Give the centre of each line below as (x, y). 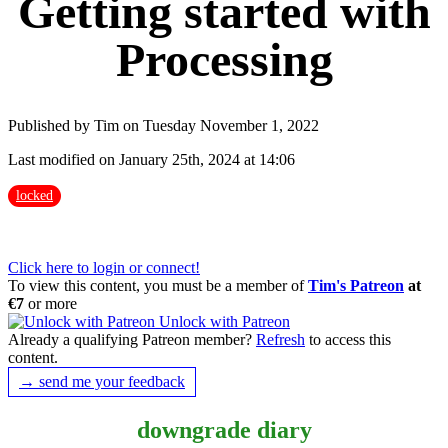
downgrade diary (224, 429)
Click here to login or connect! (104, 267)
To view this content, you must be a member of (158, 285)
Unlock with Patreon (222, 321)
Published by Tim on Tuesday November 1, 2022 (163, 125)
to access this (348, 339)
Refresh (280, 339)
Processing (224, 60)
